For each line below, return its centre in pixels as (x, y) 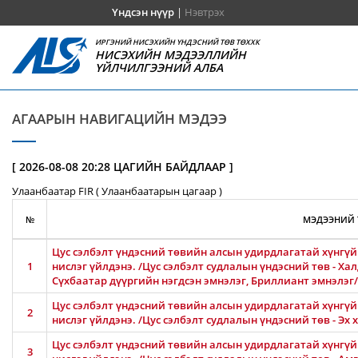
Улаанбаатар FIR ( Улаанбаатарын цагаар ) (117, 191)
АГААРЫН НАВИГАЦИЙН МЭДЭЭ (119, 119)
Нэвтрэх (204, 12)
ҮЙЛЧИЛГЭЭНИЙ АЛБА (159, 68)
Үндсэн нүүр (143, 12)
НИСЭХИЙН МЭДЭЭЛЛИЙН (171, 55)
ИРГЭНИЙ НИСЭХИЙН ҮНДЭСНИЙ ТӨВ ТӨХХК (178, 42)
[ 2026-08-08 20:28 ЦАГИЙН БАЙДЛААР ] (123, 167)
